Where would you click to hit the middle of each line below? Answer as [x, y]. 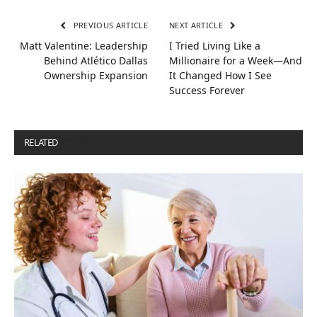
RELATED [42, 142]
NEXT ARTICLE [197, 25]
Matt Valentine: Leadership [84, 45]
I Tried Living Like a [215, 45]
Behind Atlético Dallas [96, 60]
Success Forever [207, 90]
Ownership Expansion [96, 75]
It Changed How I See [220, 75]
